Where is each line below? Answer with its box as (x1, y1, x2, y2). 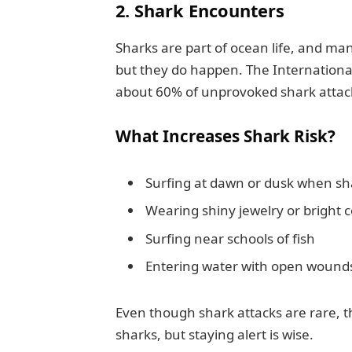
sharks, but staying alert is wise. (115, 325, 313, 344)
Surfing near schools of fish (145, 229, 315, 247)
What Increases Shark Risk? (115, 125, 335, 148)
